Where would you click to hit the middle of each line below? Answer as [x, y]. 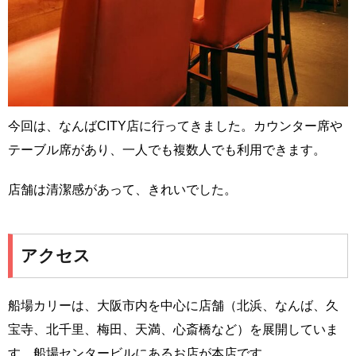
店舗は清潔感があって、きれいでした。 [122, 189]
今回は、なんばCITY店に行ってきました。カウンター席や [175, 126]
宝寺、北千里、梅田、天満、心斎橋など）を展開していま [173, 329]
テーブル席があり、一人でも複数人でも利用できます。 [167, 149]
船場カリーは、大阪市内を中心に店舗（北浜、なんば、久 [173, 305]
